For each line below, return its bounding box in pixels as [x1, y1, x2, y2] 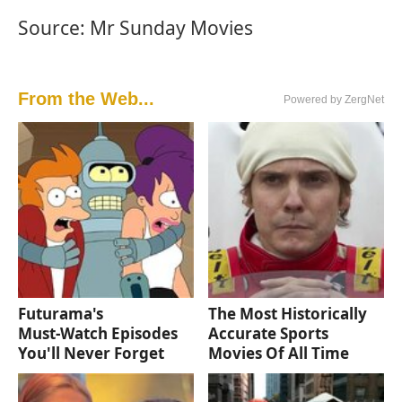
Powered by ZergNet [284, 93, 384, 107]
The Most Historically [208, 303, 368, 325]
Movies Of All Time [208, 343, 350, 364]
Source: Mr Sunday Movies [18, 15, 253, 41]
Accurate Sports [208, 323, 329, 345]
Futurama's [18, 303, 103, 325]
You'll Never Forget [18, 343, 164, 364]
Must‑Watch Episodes [18, 323, 178, 345]
